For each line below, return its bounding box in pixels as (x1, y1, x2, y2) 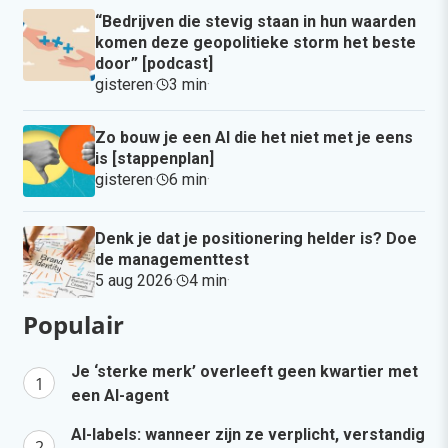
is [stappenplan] (95, 148, 214, 168)
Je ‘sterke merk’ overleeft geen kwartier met (71, 361, 418, 381)
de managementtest (95, 249, 249, 269)
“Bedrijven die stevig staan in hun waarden (95, 11, 416, 31)
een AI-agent (71, 385, 169, 405)
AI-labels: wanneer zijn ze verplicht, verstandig (71, 424, 425, 444)
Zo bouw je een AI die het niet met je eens (95, 127, 413, 147)
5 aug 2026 (95, 270, 173, 290)
